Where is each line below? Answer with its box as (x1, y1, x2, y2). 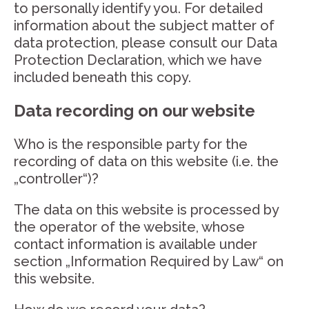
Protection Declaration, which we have (14, 52, 262, 68)
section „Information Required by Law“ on (14, 253, 283, 270)
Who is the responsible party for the (14, 136, 248, 152)
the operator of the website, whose (14, 219, 245, 235)
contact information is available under (14, 236, 257, 252)
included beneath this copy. (14, 69, 191, 86)
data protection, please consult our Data (14, 34, 277, 51)
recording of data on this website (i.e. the (14, 153, 279, 170)
